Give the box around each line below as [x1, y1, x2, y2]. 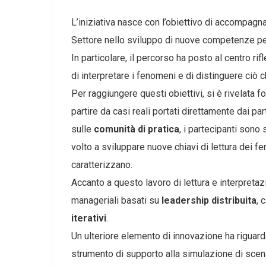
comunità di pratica [94, 123, 179, 135]
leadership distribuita [161, 195, 256, 206]
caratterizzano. [71, 159, 132, 170]
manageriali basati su [71, 195, 161, 206]
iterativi [71, 213, 106, 224]
